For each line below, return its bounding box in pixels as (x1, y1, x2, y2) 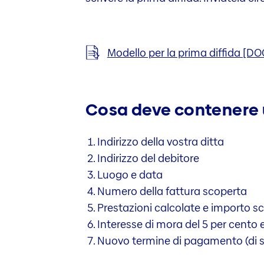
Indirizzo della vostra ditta (97, 134, 224, 150)
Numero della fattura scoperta (97, 184, 247, 199)
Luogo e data (97, 167, 163, 183)
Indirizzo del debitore (97, 151, 199, 166)
